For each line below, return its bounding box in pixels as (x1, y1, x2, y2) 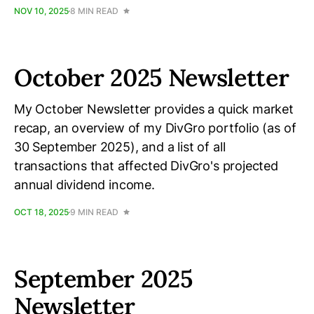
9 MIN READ (70, 207, 118, 217)
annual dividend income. (14, 177, 155, 192)
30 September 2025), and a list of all (14, 139, 226, 154)
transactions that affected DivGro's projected (14, 158, 278, 173)
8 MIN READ (70, 6, 118, 16)
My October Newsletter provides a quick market (14, 102, 294, 116)
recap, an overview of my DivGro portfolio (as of (14, 121, 296, 135)
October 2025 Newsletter (14, 62, 289, 93)
